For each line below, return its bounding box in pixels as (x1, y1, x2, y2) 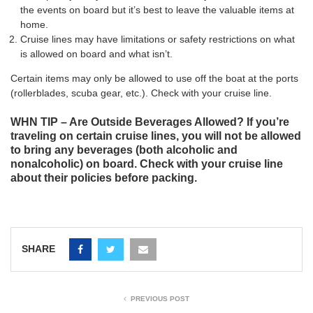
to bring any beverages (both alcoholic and (10, 144, 238, 156)
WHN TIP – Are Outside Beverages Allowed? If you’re (10, 116, 289, 129)
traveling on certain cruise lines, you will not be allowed (10, 130, 301, 143)
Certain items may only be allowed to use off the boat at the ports (10, 72, 298, 84)
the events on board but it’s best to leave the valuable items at (20, 3, 294, 15)
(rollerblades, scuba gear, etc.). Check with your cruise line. (10, 87, 272, 99)
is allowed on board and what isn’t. (20, 48, 173, 59)
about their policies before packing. (10, 172, 197, 184)
